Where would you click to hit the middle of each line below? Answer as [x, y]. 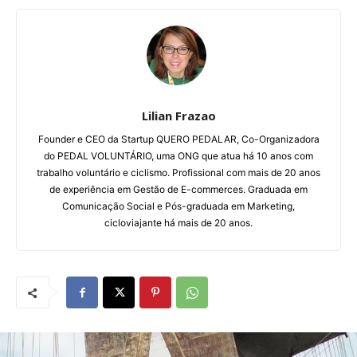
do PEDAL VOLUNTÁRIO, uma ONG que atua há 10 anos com [178, 156]
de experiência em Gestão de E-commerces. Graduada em [178, 190]
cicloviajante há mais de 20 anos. [178, 223]
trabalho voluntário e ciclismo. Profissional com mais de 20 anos [178, 173]
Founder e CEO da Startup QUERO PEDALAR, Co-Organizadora [178, 139]
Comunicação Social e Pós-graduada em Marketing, [178, 206]
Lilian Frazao [178, 116]
